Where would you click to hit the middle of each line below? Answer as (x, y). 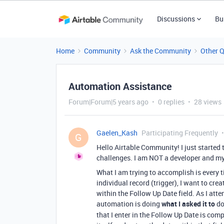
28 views (208, 102)
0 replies (171, 102)
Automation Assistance (120, 86)
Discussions (176, 19)
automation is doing (129, 204)
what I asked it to (188, 204)
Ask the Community (160, 51)
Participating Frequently (180, 133)
